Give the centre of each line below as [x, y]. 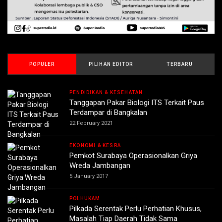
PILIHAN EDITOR [111, 64]
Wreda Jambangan [100, 166]
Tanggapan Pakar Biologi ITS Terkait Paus [137, 103]
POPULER [42, 64]
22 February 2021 [91, 123]
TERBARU [180, 64]
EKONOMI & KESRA [95, 146]
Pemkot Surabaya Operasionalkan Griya [133, 156]
